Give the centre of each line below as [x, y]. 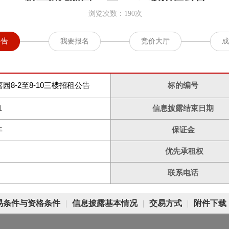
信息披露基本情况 [105, 203]
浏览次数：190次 [115, 14]
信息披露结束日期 [183, 108]
